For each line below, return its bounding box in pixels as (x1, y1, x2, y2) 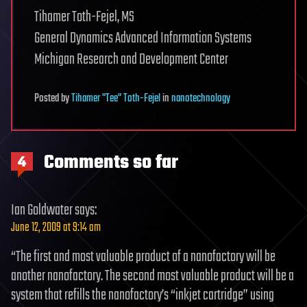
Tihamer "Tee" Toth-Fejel (71, 90, 160, 108)
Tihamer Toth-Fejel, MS (34, 5, 134, 29)
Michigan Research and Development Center (34, 48, 228, 72)
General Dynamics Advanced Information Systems (34, 27, 251, 51)
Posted (34, 90, 61, 108)
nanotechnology (171, 90, 230, 108)
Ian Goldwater (11, 199, 73, 223)
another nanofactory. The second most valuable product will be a (11, 265, 294, 288)
